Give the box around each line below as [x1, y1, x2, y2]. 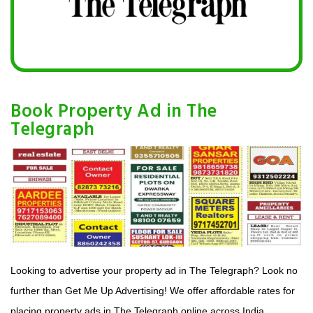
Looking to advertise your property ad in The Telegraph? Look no [10, 264, 298, 276]
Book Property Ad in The [10, 98, 217, 127]
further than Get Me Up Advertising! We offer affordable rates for [10, 284, 295, 296]
